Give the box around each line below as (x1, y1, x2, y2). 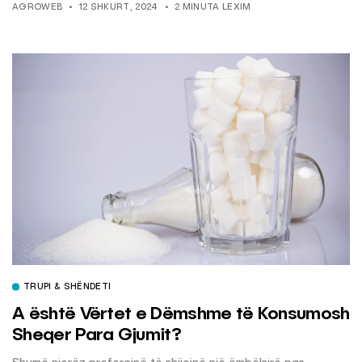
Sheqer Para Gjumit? (12, 326, 181, 344)
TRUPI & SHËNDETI (23, 283, 112, 292)
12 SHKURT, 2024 (78, 2, 158, 12)
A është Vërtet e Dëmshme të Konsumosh (12, 305, 350, 323)
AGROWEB (12, 2, 63, 12)
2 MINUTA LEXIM (174, 2, 251, 12)
